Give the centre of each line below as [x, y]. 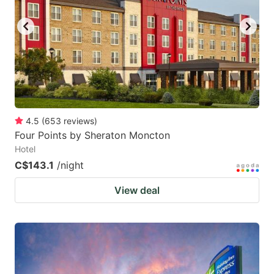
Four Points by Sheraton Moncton [92, 135]
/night [70, 165]
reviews [79, 120]
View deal [137, 190]
